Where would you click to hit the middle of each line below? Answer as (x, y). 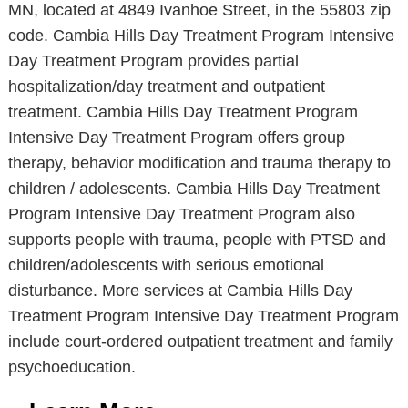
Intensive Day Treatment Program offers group (176, 138)
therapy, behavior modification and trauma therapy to (199, 163)
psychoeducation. (71, 367)
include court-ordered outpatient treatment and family (200, 342)
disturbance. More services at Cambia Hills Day (180, 291)
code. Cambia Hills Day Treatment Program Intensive (201, 36)
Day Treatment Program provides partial (153, 61)
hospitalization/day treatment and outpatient (166, 87)
